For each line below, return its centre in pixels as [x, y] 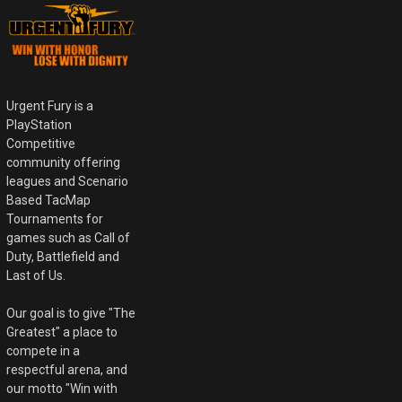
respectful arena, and [67, 370]
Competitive [41, 144]
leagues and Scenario [68, 182]
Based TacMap [49, 201]
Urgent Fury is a [50, 106]
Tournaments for [55, 219]
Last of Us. [36, 276]
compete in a [44, 351]
